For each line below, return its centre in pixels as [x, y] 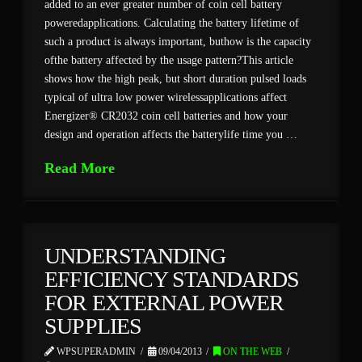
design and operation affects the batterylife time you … [171, 134]
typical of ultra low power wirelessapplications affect [166, 97]
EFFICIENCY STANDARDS [172, 280]
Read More [80, 168]
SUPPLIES [93, 326]
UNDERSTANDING [135, 256]
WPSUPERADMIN [95, 352]
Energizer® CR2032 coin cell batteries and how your [166, 116]
